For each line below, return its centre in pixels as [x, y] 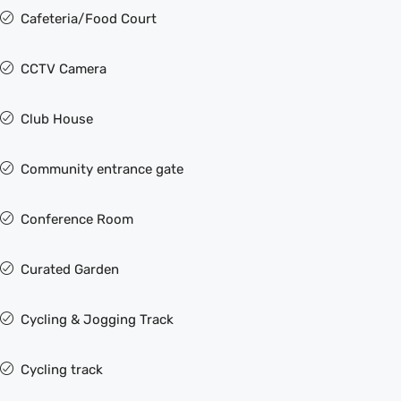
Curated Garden [70, 269]
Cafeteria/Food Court [89, 19]
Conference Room [77, 219]
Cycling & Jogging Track [97, 320]
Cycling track [62, 370]
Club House [57, 119]
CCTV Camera [64, 69]
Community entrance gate [102, 169]
